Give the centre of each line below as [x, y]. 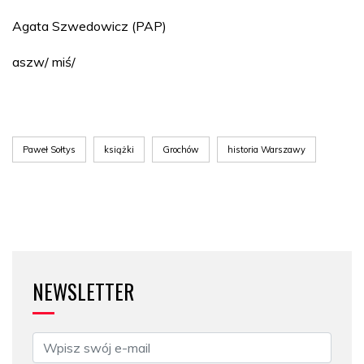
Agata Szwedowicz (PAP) [89, 26]
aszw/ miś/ [44, 62]
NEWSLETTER [83, 291]
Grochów [181, 149]
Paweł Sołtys [49, 149]
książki [119, 149]
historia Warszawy [266, 149]
